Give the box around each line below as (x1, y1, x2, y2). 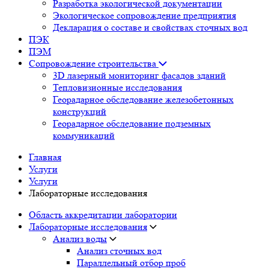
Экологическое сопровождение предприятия (53, 10, 236, 21)
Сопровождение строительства (29, 58, 159, 69)
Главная (29, 151, 61, 163)
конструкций (53, 106, 106, 117)
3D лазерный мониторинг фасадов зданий (53, 70, 226, 81)
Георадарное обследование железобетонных (53, 94, 234, 105)
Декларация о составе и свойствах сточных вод (53, 22, 247, 33)
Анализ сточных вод (77, 245, 162, 256)
